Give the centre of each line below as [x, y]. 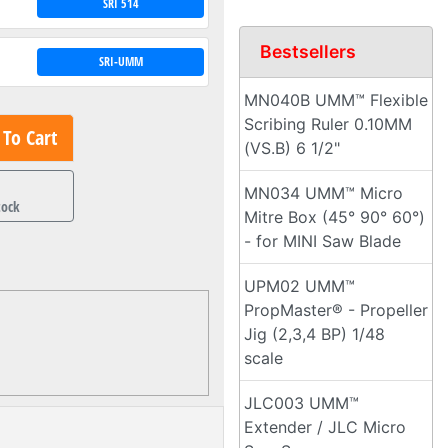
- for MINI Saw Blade [322, 241]
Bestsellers [308, 51]
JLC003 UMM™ [301, 403]
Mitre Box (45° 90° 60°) [334, 217]
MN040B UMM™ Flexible [336, 100]
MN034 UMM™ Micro [323, 193]
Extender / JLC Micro [325, 427]
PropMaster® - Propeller [336, 310]
